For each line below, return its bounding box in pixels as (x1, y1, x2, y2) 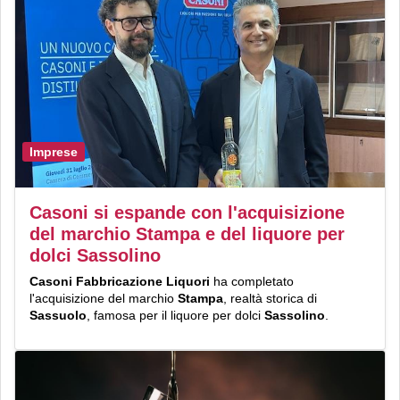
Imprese (29, 145, 78, 160)
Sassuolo (29, 307, 87, 322)
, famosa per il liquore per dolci (87, 307, 264, 322)
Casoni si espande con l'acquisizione (29, 202, 345, 222)
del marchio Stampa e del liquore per (29, 223, 345, 244)
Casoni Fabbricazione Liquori (29, 273, 210, 288)
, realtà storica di (223, 290, 317, 305)
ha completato (210, 273, 294, 288)
